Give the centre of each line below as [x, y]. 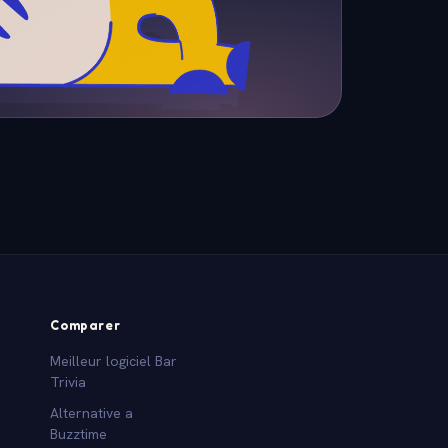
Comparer [85, 324]
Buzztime [79, 433]
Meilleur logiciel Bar [114, 360]
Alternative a [92, 412]
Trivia [68, 381]
